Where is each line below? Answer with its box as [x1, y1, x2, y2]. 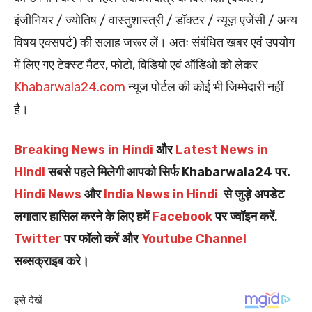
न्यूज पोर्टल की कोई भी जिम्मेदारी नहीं [125, 79, 283, 95]
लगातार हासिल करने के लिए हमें [14, 209, 152, 225]
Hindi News [14, 187, 81, 203]
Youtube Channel [141, 231, 247, 247]
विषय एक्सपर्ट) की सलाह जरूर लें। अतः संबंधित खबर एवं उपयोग [14, 35, 295, 51]
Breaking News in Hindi [14, 142, 153, 158]
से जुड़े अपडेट [221, 187, 284, 203]
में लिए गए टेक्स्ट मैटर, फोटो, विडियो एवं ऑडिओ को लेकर [14, 57, 258, 73]
